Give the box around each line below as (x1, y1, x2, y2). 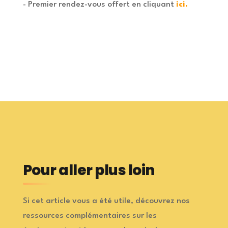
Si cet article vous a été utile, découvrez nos (22, 197, 190, 206)
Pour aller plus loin (22, 160, 155, 181)
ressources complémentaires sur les (22, 212, 157, 220)
